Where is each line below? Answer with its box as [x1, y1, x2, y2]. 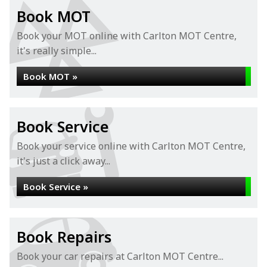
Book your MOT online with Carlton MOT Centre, [17, 29, 237, 42]
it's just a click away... [17, 154, 110, 167]
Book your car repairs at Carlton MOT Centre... [17, 250, 223, 263]
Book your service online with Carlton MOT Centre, [17, 139, 246, 153]
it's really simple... [17, 44, 97, 57]
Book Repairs [17, 226, 111, 247]
